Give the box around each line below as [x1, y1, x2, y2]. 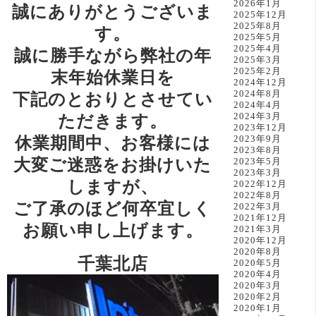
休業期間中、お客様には [14, 133, 211, 152]
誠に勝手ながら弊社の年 [13, 45, 212, 65]
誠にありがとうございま [12, 1, 214, 21]
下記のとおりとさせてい [12, 89, 213, 109]
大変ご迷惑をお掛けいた [13, 154, 212, 174]
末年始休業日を [50, 67, 175, 87]
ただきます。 [58, 111, 168, 130]
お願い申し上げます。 [22, 220, 203, 240]
